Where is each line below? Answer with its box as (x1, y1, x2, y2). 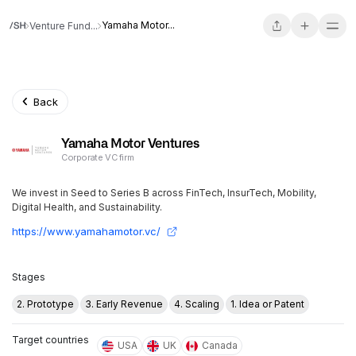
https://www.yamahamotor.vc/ (12, 225, 161, 238)
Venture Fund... (29, 20, 98, 32)
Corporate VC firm (61, 152, 134, 163)
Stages (12, 271, 45, 283)
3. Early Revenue (85, 298, 163, 310)
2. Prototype (17, 298, 74, 310)
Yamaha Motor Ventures (61, 137, 199, 150)
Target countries (12, 334, 89, 346)
